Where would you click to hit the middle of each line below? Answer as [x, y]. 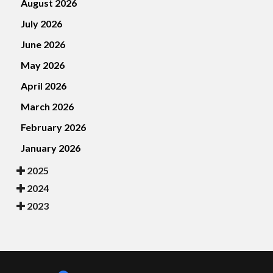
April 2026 [44, 86]
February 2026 [53, 127]
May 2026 [43, 65]
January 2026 [51, 148]
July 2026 [41, 24]
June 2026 [43, 44]
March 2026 [47, 107]
